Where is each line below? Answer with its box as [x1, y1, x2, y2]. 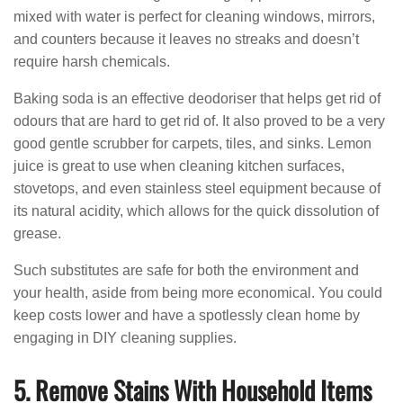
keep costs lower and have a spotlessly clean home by [13, 308, 360, 323]
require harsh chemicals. [13, 54, 170, 69]
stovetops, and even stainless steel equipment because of [13, 181, 381, 196]
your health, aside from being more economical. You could [13, 285, 382, 300]
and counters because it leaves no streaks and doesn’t [13, 31, 359, 47]
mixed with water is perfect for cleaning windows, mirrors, [13, 9, 375, 24]
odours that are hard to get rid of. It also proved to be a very [13, 113, 385, 129]
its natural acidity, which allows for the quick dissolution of [13, 203, 379, 219]
